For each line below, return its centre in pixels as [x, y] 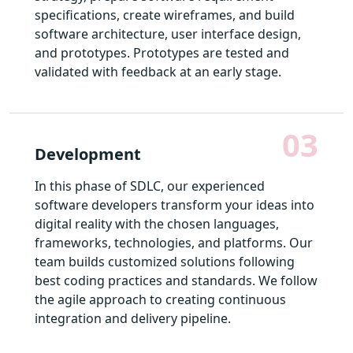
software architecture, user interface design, [168, 33]
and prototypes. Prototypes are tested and [162, 52]
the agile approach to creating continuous [160, 299]
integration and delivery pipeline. [133, 318]
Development [88, 154]
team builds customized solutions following [165, 261]
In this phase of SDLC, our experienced [150, 186]
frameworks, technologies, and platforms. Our [174, 242]
